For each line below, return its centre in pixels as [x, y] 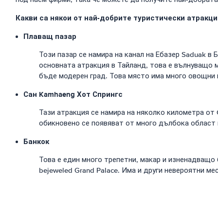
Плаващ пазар [50, 36]
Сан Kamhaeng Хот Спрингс [73, 94]
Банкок [36, 142]
